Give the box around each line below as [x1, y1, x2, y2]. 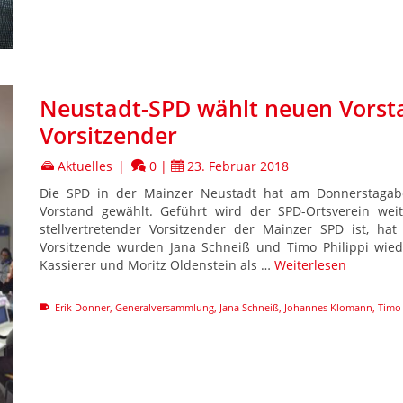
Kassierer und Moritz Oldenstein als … [40, 255, 274, 273]
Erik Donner [55, 300, 110, 314]
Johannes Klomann [284, 300, 372, 314]
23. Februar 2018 [187, 157, 289, 175]
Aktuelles [58, 157, 112, 175]
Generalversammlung [115, 300, 214, 314]
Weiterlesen [274, 255, 346, 273]
